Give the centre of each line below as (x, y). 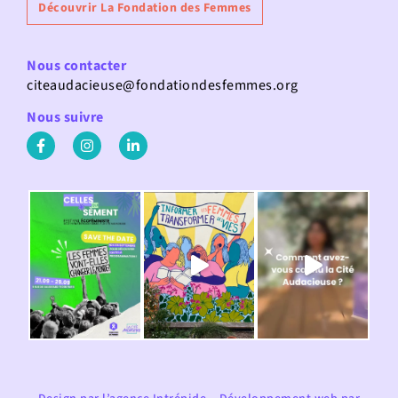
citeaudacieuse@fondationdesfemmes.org (163, 85)
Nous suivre (65, 118)
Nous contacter (76, 65)
